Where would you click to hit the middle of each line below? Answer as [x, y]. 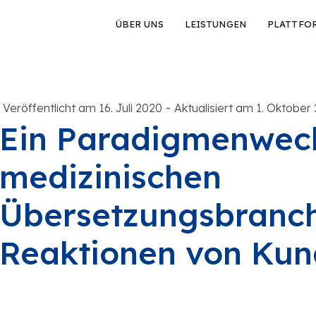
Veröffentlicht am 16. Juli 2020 [82, 108]
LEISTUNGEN [215, 24]
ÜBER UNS [139, 24]
